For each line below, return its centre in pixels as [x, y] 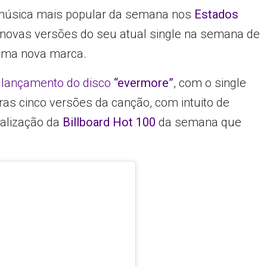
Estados [217, 14]
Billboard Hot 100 [111, 122]
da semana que [200, 122]
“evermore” [144, 83]
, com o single [210, 83]
